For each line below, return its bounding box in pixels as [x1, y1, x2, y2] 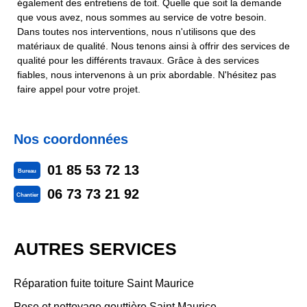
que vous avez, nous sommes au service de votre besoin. [17, 12, 267, 23]
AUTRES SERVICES [14, 239, 177, 258]
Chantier [16, 191, 38, 198]
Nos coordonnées [14, 132, 128, 147]
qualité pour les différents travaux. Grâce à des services [17, 55, 259, 66]
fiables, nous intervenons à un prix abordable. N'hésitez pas [17, 69, 276, 80]
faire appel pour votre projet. [17, 84, 140, 95]
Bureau [18, 167, 36, 174]
